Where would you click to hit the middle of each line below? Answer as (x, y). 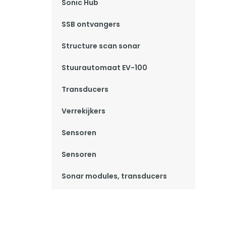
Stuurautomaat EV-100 (104, 68)
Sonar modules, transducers (114, 176)
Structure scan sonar (101, 46)
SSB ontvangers (91, 24)
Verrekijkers (83, 111)
